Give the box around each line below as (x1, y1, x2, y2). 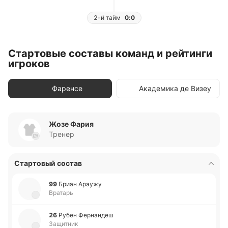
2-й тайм (93, 14, 121, 21)
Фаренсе (52, 84, 82, 93)
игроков (8, 58, 50, 70)
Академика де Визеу (139, 84, 211, 93)
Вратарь (49, 189, 73, 196)
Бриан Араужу (59, 180, 102, 188)
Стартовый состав (14, 159, 82, 167)
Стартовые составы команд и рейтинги (8, 47, 212, 60)
